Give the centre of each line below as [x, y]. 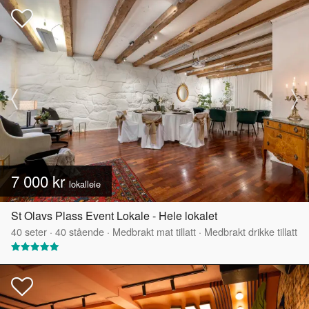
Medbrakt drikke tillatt [251, 232]
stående [85, 232]
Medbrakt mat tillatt [154, 232]
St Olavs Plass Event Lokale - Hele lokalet [114, 216]
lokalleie [85, 184]
